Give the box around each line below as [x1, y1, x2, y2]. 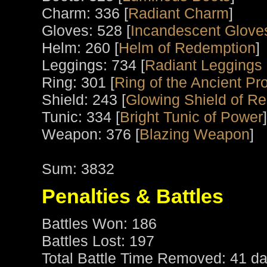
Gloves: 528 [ [42, 22, 131, 39]
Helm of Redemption [119, 39, 256, 57]
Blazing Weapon [139, 126, 250, 143]
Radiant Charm [128, 5, 229, 22]
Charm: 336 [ [42, 5, 128, 22]
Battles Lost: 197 [42, 232, 154, 250]
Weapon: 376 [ [42, 126, 139, 143]
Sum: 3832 [42, 160, 114, 178]
